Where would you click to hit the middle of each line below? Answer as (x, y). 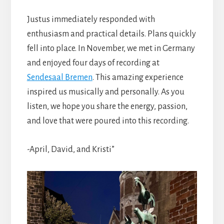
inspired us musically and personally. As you (105, 92)
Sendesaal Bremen (59, 77)
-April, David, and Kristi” (70, 149)
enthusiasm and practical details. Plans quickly (111, 34)
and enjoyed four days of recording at (93, 63)
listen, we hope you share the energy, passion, (107, 106)
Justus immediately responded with (91, 19)
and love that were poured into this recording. (108, 121)
